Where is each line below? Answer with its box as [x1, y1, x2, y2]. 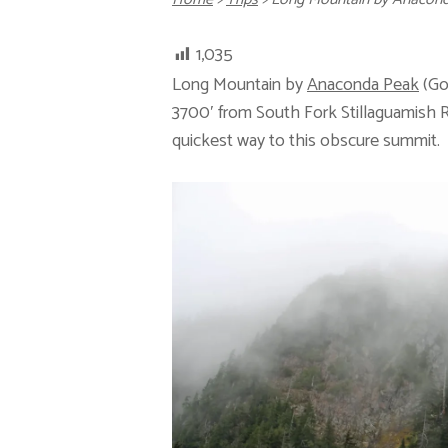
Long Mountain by [172, 70, 307, 100]
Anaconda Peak [307, 70, 419, 100]
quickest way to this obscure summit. [172, 126, 440, 156]
